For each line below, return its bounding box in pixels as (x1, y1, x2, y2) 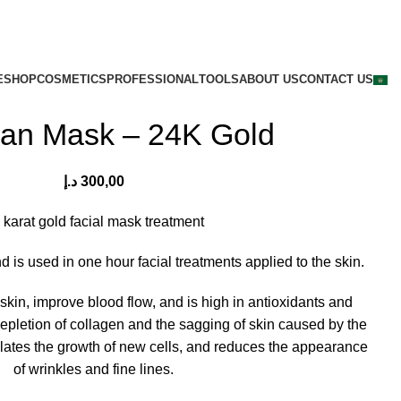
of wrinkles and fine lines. (13, 362, 174, 377)
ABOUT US (239, 73, 299, 86)
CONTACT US (299, 73, 373, 86)
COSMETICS (37, 73, 107, 86)
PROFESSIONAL (107, 73, 199, 86)
